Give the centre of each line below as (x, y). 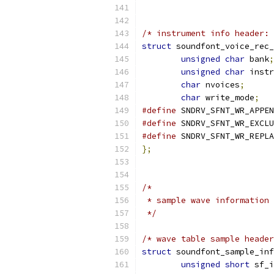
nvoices (220, 85)
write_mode (228, 98)
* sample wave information (206, 200)
